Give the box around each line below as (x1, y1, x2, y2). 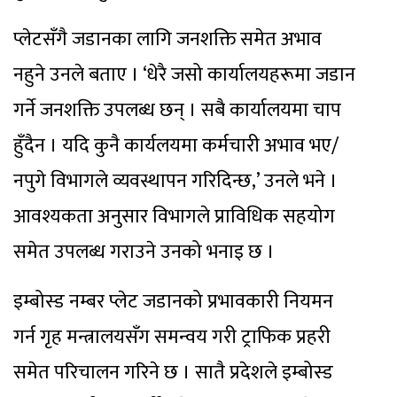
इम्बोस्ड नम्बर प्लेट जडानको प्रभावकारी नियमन (13, 285, 333, 319)
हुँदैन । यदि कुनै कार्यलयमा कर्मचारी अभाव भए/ (13, 129, 339, 163)
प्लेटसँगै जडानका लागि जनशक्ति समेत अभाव (13, 23, 322, 57)
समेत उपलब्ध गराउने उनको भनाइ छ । (13, 236, 275, 269)
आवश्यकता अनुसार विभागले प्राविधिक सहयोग (13, 200, 335, 234)
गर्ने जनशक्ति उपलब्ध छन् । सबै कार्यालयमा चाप (13, 94, 341, 128)
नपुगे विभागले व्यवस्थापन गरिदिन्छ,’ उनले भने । (13, 165, 338, 198)
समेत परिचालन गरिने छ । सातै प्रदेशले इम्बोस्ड (13, 356, 333, 390)
